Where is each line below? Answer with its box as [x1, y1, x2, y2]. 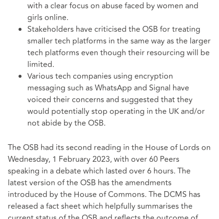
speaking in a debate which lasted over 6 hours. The [8, 165, 191, 177]
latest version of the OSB [8, 176, 96, 189]
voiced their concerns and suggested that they [27, 94, 193, 106]
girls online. [27, 12, 68, 24]
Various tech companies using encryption [27, 70, 173, 83]
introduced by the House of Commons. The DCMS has [8, 188, 200, 200]
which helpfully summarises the [81, 200, 193, 212]
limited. [27, 59, 54, 71]
